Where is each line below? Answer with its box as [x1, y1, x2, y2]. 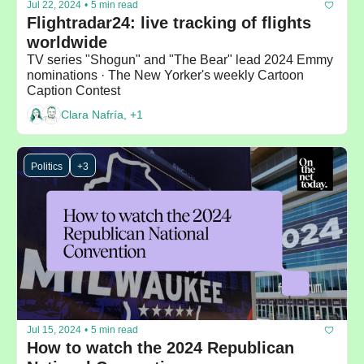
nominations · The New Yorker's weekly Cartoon [27, 67, 304, 82]
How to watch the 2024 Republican [27, 338, 294, 357]
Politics [31, 160, 63, 172]
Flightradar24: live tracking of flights [27, 13, 311, 32]
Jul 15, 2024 [27, 324, 81, 336]
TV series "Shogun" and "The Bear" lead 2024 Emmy [27, 52, 333, 67]
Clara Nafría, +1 [61, 108, 143, 122]
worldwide [27, 32, 107, 51]
